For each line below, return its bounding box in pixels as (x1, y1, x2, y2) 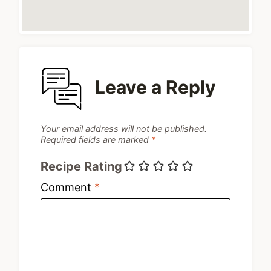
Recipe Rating (41, 159, 122, 174)
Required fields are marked (41, 134, 151, 145)
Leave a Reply (95, 76, 216, 98)
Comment (41, 181, 94, 194)
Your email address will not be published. (41, 123, 207, 134)
